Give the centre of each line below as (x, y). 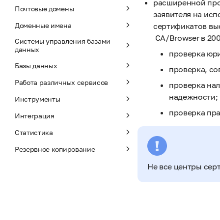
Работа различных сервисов (61, 82)
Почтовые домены (44, 8)
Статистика (34, 132)
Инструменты (38, 99)
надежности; (193, 97)
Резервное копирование (55, 149)
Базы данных (36, 65)
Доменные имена (43, 25)
